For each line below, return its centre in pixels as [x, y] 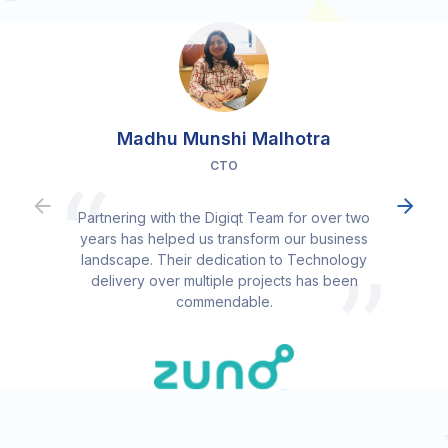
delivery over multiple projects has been [224, 280]
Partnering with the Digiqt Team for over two [224, 217]
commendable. [224, 301]
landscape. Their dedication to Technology [224, 259]
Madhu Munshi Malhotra [224, 138]
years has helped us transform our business [224, 238]
